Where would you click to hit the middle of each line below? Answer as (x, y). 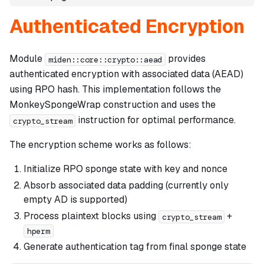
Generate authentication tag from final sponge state (135, 247)
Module (27, 59)
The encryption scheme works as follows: (100, 145)
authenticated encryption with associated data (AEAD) (126, 74)
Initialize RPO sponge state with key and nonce (126, 169)
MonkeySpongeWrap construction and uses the (113, 105)
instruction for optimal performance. (156, 120)
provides (186, 59)
